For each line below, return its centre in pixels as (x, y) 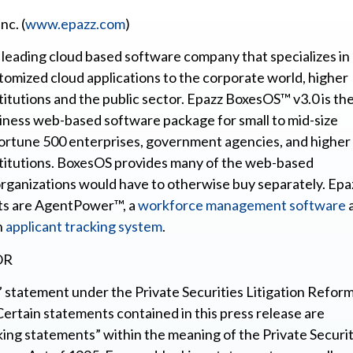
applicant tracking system (84, 227)
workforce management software (242, 205)
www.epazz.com (75, 23)
